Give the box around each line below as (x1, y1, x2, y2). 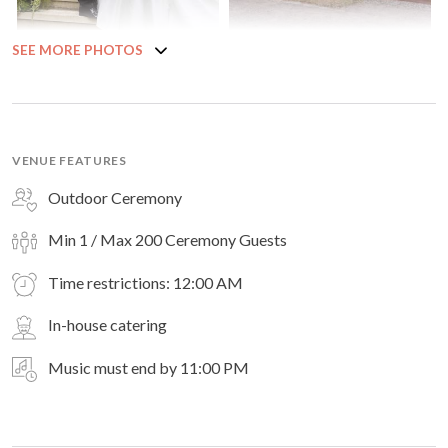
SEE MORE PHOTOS (12, 42, 143, 59)
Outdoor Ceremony (48, 187, 182, 207)
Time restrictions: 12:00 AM (45, 272, 243, 292)
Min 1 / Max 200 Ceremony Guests (45, 230, 287, 250)
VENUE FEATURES (12, 152, 127, 168)
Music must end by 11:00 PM (45, 357, 249, 377)
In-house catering (48, 315, 167, 335)
